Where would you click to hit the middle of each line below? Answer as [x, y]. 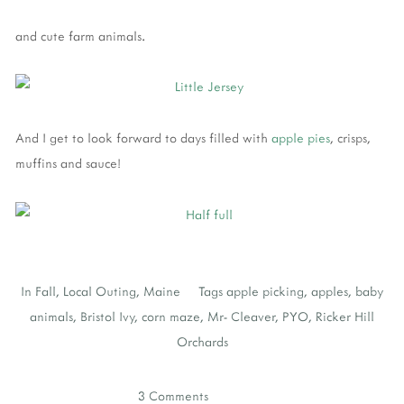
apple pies [301, 138]
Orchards [202, 341]
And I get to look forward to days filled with [143, 138]
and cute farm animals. [80, 35]
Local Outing [100, 290]
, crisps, [350, 138]
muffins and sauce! [68, 163]
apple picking [265, 290]
